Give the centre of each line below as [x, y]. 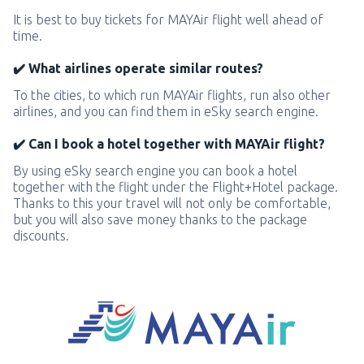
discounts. [41, 236]
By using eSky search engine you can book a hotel [155, 171]
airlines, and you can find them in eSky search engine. [166, 111]
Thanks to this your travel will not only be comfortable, [172, 203]
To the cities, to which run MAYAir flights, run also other [172, 95]
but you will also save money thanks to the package [160, 219]
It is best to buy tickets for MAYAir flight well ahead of [168, 19]
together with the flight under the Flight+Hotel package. [175, 187]
